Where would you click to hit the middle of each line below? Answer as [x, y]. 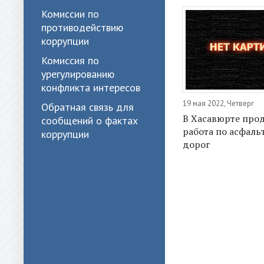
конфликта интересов [91, 88]
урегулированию [78, 74]
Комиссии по [70, 14]
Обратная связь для [88, 107]
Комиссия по [70, 60]
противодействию [82, 27]
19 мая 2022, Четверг [218, 103]
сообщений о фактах [90, 121]
